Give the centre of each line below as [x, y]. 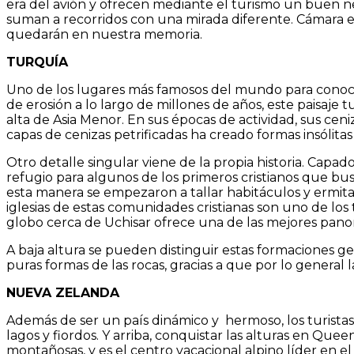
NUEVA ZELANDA [63, 293]
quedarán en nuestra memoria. [104, 34]
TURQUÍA [37, 62]
